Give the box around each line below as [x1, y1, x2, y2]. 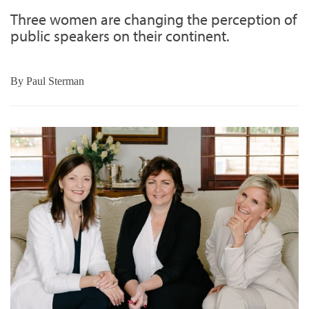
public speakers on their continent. [10, 26, 230, 46]
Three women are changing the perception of [10, 10, 297, 30]
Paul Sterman [26, 75, 84, 88]
